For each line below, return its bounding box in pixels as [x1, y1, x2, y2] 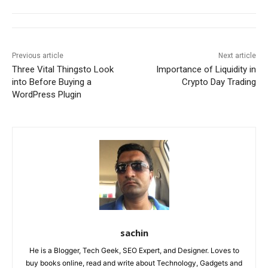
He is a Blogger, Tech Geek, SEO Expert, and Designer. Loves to [29, 246, 239, 255]
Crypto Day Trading [181, 77, 256, 88]
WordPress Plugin [12, 89, 81, 100]
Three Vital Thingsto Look [12, 64, 114, 75]
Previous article [12, 51, 63, 60]
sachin [120, 227, 148, 239]
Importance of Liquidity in [156, 64, 256, 75]
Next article [218, 51, 256, 60]
